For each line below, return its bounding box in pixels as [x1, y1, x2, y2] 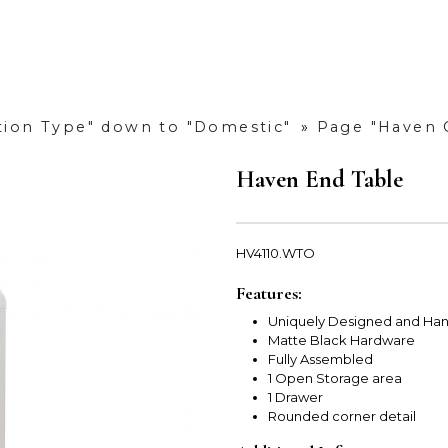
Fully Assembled [268, 351, 373, 368]
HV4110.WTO [236, 245, 315, 262]
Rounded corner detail [268, 408, 416, 425]
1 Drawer [268, 389, 323, 406]
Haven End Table [236, 165, 403, 195]
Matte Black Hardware [268, 332, 415, 349]
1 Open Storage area [268, 370, 402, 387]
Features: [236, 282, 302, 305]
